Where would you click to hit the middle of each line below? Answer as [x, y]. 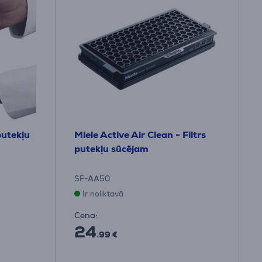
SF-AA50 [92, 179]
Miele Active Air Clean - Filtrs [140, 135]
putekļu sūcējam [111, 149]
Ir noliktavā [103, 194]
